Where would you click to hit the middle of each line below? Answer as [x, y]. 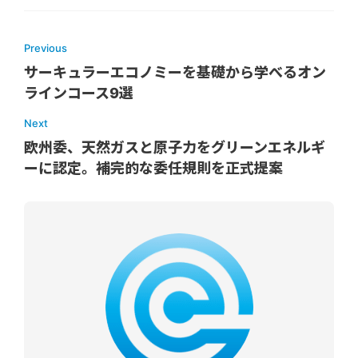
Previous [46, 48]
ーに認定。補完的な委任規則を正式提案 [153, 168]
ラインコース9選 [79, 93]
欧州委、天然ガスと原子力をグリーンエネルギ [175, 147]
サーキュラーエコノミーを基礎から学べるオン [175, 72]
